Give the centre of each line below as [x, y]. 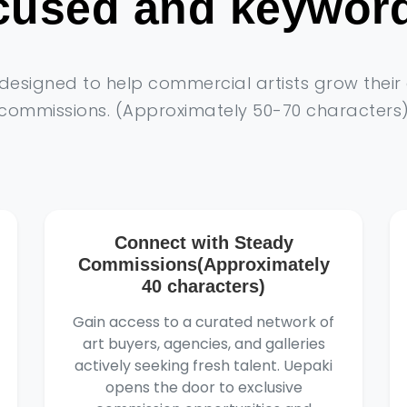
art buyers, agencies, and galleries [203, 344]
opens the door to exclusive [203, 387]
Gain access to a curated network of [203, 322]
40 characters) [203, 286]
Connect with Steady [203, 243]
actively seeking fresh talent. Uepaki [203, 366]
